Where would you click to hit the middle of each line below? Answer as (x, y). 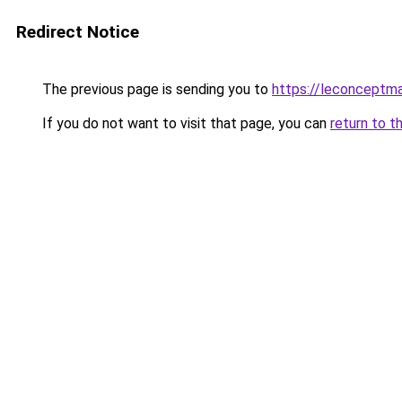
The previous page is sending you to (155, 89)
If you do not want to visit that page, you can (184, 123)
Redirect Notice (78, 32)
